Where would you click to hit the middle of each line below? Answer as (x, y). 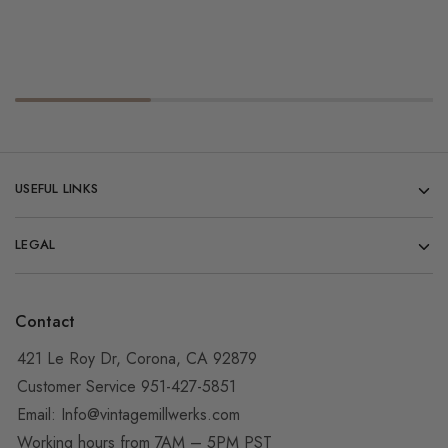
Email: (39, 414)
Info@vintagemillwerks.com (150, 414)
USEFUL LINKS (57, 188)
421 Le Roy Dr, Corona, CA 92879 (137, 358)
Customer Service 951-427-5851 (126, 386)
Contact (45, 321)
